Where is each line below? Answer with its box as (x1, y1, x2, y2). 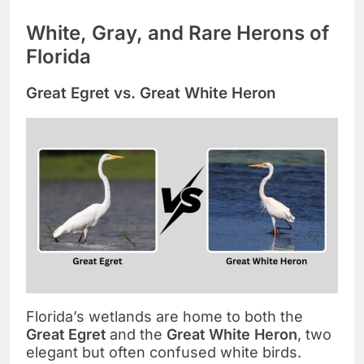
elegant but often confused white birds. (26, 344, 301, 362)
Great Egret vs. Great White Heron (26, 84, 275, 103)
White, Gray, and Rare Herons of (26, 20, 329, 45)
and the (106, 326, 167, 344)
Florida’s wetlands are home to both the (26, 308, 303, 326)
